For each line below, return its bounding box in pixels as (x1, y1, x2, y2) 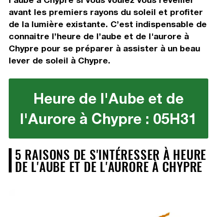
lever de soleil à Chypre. (8, 55, 110, 65)
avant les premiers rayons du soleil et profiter (8, 6, 203, 17)
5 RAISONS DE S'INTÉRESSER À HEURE (15, 144, 207, 163)
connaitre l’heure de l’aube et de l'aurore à (8, 31, 189, 41)
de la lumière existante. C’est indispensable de (8, 18, 207, 29)
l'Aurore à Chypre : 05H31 (20, 109, 197, 127)
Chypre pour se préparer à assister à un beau (8, 43, 200, 53)
